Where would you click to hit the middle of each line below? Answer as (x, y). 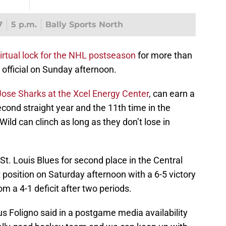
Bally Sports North (84, 25)
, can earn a (172, 94)
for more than (164, 55)
